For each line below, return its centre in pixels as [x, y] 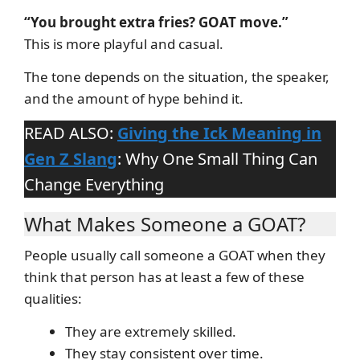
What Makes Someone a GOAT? [165, 223]
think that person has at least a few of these [164, 276]
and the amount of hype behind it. [134, 98]
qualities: [53, 298]
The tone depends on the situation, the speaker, [177, 76]
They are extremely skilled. [151, 331]
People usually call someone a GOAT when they [175, 255]
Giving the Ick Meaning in [219, 133]
